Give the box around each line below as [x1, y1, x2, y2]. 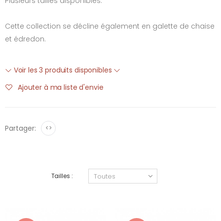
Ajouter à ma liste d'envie [18, 82, 104, 92]
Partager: [5, 123, 36, 133]
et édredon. [5, 34, 46, 44]
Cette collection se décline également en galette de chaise [5, 21, 215, 31]
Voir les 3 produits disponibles [11, 65, 114, 75]
